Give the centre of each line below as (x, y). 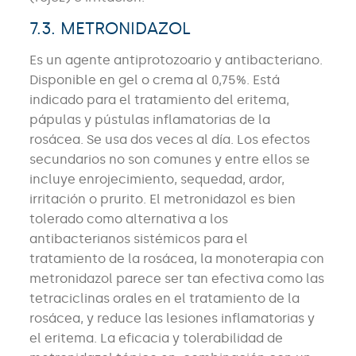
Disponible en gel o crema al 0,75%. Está (154, 80)
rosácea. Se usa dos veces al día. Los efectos (171, 140)
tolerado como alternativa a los (128, 219)
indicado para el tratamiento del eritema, (159, 100)
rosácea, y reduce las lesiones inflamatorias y (172, 319)
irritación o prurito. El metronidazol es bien (162, 199)
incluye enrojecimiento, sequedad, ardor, (157, 180)
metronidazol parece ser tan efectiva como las (176, 279)
